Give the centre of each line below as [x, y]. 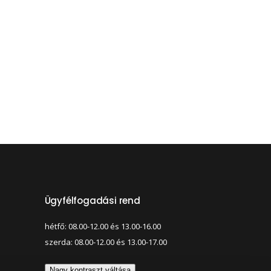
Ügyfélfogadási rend [92, 201]
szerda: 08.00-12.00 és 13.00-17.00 [106, 242]
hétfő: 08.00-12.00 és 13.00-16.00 [103, 226]
